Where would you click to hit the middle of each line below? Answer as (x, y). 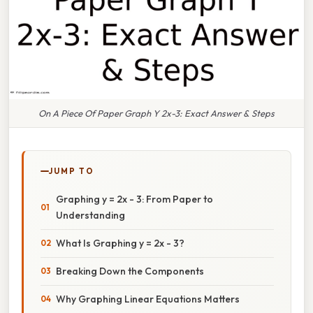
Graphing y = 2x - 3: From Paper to (134, 199)
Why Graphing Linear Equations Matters (148, 299)
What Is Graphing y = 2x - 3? (120, 243)
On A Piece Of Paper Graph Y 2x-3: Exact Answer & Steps (156, 113)
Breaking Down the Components (130, 271)
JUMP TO (72, 171)
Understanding (90, 215)
